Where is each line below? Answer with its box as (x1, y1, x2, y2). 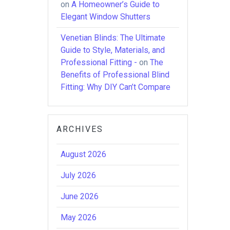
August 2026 (61, 149, 107, 159)
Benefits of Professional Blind (61, 69, 170, 80)
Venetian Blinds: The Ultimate (61, 32, 166, 43)
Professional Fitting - (61, 57, 138, 67)
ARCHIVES (56, 124, 104, 134)
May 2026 (61, 212, 97, 222)
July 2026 (61, 170, 97, 180)
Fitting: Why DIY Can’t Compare (61, 82, 171, 92)
